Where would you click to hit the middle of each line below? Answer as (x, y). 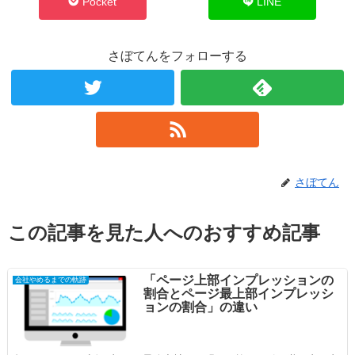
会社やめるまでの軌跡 (51, 280)
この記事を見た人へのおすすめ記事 (164, 232)
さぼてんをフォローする (177, 55)
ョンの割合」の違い (200, 307)
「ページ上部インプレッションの (238, 281)
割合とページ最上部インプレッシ (238, 294)
